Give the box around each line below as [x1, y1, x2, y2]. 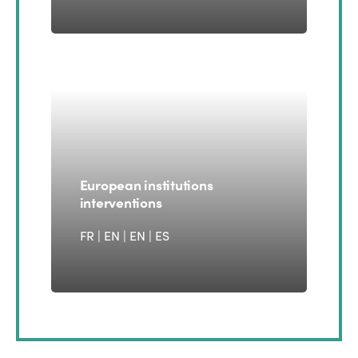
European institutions [79, 174, 213, 195]
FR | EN [79, 226, 123, 245]
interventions [79, 192, 162, 213]
